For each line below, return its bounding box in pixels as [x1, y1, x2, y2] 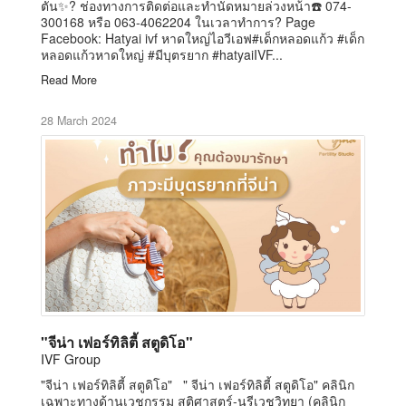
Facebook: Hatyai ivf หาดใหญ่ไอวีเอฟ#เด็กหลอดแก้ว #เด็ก [41, 28, 364, 47]
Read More [41, 71, 97, 88]
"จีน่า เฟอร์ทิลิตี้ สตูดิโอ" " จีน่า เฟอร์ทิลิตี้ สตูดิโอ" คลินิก [41, 374, 354, 393]
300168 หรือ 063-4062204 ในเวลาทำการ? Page [41, 12, 315, 31]
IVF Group [41, 349, 101, 368]
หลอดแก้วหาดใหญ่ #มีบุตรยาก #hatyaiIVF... [41, 44, 283, 63]
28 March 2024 [41, 111, 117, 129]
